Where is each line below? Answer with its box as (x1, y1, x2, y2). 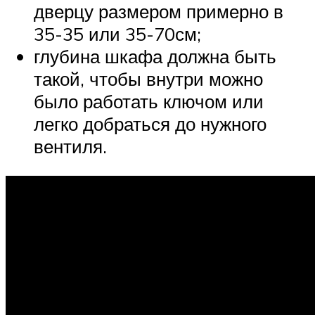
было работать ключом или (34, 90, 264, 113)
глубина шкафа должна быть (34, 45, 276, 68)
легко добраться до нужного (34, 112, 266, 136)
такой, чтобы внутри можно (34, 67, 263, 91)
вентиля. (34, 135, 107, 158)
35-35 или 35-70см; (34, 22, 201, 46)
